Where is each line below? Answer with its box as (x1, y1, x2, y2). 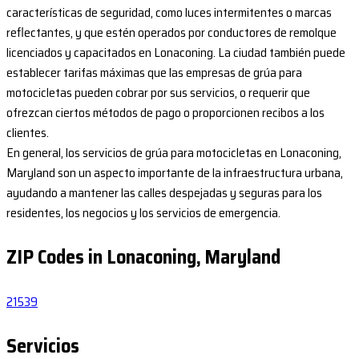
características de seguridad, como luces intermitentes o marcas (6, 2, 332, 23)
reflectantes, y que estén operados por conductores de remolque (6, 22, 337, 43)
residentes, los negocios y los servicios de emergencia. (6, 203, 280, 224)
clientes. (6, 123, 49, 143)
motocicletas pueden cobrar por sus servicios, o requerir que (6, 83, 310, 103)
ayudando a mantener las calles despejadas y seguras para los (6, 183, 322, 204)
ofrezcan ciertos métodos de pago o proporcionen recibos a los (6, 103, 325, 123)
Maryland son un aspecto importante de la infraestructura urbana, (6, 163, 343, 184)
